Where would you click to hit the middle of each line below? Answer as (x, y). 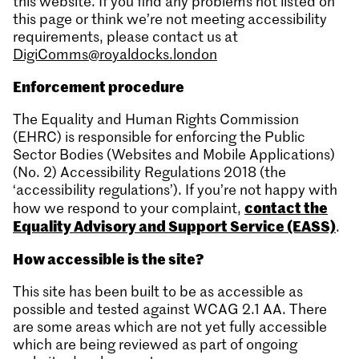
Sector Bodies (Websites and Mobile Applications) (174, 154)
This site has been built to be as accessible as (158, 291)
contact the (286, 207)
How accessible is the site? (108, 258)
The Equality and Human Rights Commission (156, 119)
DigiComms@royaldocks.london (115, 54)
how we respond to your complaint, (129, 208)
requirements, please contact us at (125, 36)
